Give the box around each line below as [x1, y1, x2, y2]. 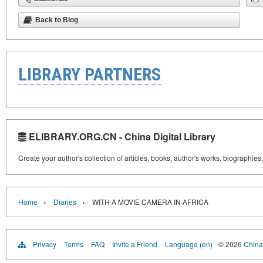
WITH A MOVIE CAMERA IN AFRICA [92, 197, 208, 207]
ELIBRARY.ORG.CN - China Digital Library [26, 130, 215, 143]
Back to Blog [35, 16, 78, 24]
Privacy [33, 239, 56, 249]
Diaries [53, 197, 76, 207]
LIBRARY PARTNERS [18, 64, 161, 85]
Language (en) [165, 239, 213, 249]
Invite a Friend [112, 239, 157, 249]
